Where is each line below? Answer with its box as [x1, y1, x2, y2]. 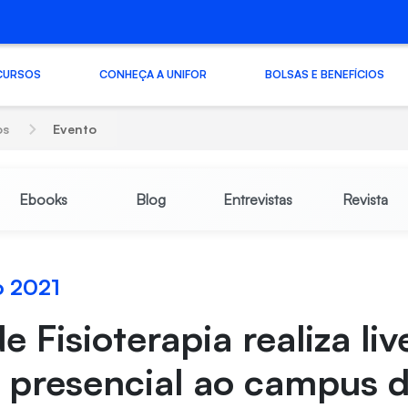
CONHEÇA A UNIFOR [98, 66, 207, 81]
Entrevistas [222, 190, 292, 209]
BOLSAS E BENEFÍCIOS [264, 66, 384, 81]
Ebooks [18, 190, 67, 209]
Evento [53, 121, 97, 137]
